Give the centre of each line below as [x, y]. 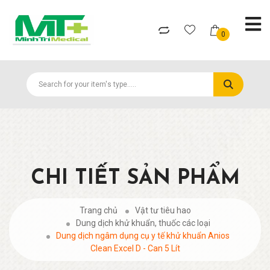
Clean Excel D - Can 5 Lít [135, 248]
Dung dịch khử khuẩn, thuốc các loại [143, 223]
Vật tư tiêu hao [163, 210]
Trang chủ [98, 210]
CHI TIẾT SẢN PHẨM [135, 179]
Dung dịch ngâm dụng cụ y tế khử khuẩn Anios [143, 236]
